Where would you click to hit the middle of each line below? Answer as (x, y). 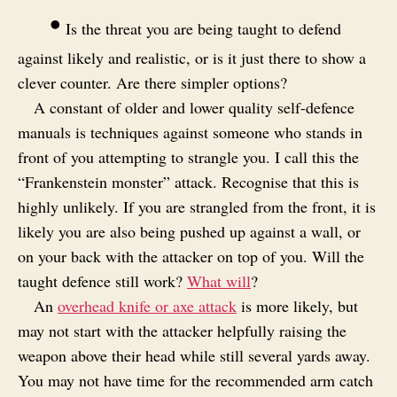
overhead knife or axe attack (147, 305)
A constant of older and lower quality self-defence (194, 107)
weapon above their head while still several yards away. (194, 355)
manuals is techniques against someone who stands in (190, 132)
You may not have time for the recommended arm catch (195, 380)
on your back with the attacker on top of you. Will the (191, 256)
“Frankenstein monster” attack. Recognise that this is (188, 181)
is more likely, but (297, 305)
